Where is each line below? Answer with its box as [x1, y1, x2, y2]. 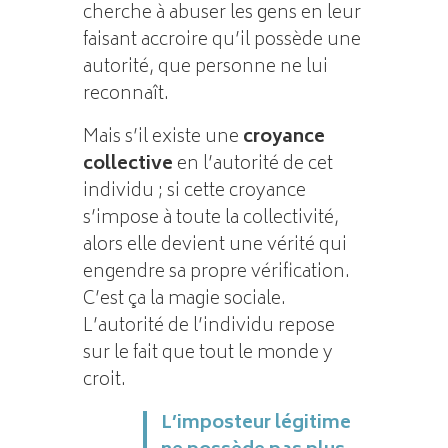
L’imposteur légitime [160, 407, 351, 440]
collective [82, 148, 173, 181]
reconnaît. [82, 78, 169, 111]
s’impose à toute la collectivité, [82, 202, 339, 235]
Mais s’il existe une [82, 121, 243, 154]
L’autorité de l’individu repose [82, 310, 335, 343]
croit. [82, 364, 126, 397]
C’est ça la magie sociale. [82, 283, 286, 316]
